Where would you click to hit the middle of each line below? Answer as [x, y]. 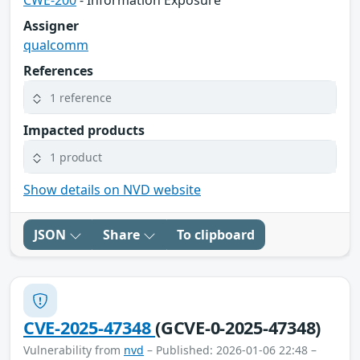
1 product [76, 157]
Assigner [51, 26]
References [58, 71]
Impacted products [84, 131]
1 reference [81, 97]
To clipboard [216, 235]
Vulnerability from [74, 350]
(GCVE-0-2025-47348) [238, 328]
